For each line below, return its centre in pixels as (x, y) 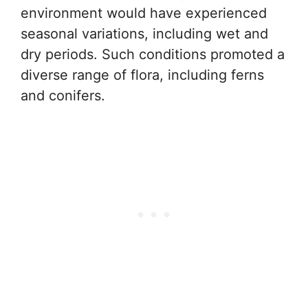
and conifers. (63, 96)
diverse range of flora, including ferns (142, 75)
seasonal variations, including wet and (144, 34)
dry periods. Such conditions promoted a (153, 54)
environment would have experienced (144, 13)
